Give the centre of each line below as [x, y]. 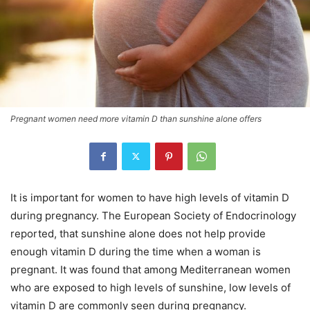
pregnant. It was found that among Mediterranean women [151, 269]
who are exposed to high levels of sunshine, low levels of [151, 287]
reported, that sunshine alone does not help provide [138, 233]
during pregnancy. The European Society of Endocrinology [153, 215]
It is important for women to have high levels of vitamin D [150, 197]
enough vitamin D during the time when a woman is [136, 251]
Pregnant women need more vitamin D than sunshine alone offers [136, 118]
